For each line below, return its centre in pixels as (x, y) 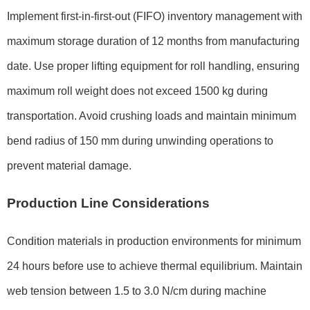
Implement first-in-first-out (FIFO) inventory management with (155, 16)
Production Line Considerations (108, 203)
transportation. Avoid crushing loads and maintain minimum (152, 116)
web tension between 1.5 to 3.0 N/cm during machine (137, 291)
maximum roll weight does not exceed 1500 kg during (137, 91)
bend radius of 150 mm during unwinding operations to (140, 140)
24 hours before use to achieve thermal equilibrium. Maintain (155, 266)
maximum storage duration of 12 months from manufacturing (153, 41)
